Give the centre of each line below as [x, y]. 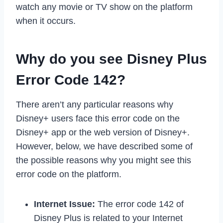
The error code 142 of [139, 204]
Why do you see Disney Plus [111, 59]
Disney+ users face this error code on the [98, 118]
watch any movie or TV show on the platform [104, 7]
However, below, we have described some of [104, 146]
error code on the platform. [69, 174]
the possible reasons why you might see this [104, 160]
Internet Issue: [64, 204]
